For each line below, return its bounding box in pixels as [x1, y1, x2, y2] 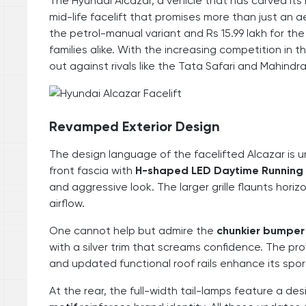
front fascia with [49, 163, 135, 177]
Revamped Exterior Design [49, 117, 220, 135]
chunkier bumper [217, 223, 305, 237]
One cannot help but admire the [49, 223, 217, 237]
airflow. [49, 196, 85, 210]
